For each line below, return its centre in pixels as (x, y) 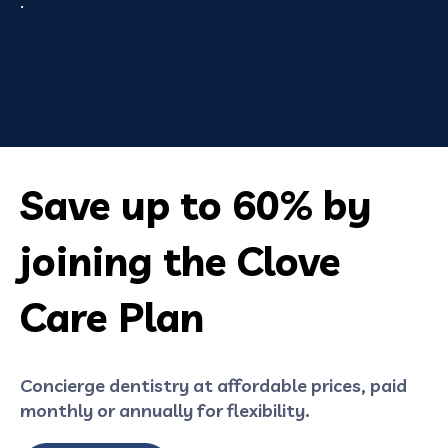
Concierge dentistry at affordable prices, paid (213, 385)
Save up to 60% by (196, 204)
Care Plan (112, 316)
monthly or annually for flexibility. (165, 410)
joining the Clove (180, 260)
